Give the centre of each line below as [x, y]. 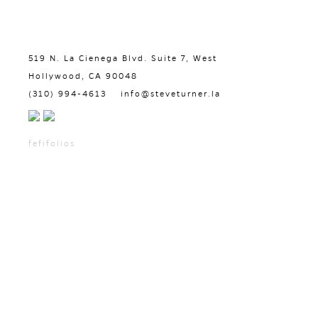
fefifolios [52, 143]
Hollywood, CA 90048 [83, 76]
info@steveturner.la [171, 94]
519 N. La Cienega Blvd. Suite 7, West [123, 58]
